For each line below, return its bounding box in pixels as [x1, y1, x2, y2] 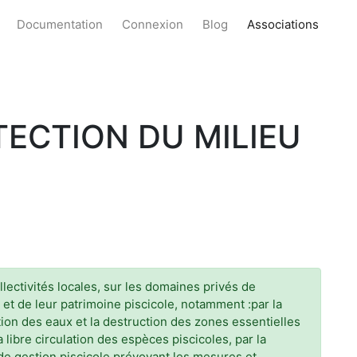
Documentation [17, 17, 103, 32]
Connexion [122, 17, 183, 32]
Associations [247, 17, 319, 32]
